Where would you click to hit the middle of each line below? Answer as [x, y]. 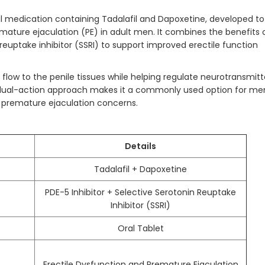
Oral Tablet [140, 228]
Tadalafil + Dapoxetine [140, 169]
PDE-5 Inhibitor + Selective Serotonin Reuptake [140, 192]
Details [140, 146]
